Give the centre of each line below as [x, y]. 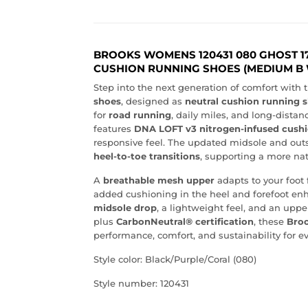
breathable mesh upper [159, 180]
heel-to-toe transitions [147, 156]
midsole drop [125, 208]
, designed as [153, 101]
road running [140, 115]
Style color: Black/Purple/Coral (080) [175, 260]
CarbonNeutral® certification [185, 222]
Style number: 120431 [141, 284]
